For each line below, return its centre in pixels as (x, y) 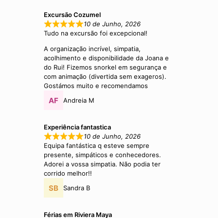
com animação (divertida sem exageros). (105, 77)
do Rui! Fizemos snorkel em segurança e (106, 67)
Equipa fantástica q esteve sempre (97, 146)
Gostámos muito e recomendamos (96, 86)
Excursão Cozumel (73, 15)
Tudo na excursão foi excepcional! (96, 33)
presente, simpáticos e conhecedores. (103, 155)
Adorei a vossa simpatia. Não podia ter (102, 164)
